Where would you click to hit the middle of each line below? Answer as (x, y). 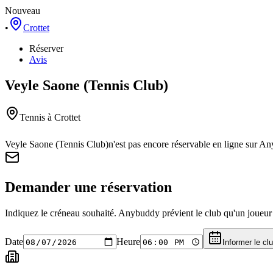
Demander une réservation (88, 187)
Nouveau (23, 10)
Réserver (46, 48)
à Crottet (63, 117)
